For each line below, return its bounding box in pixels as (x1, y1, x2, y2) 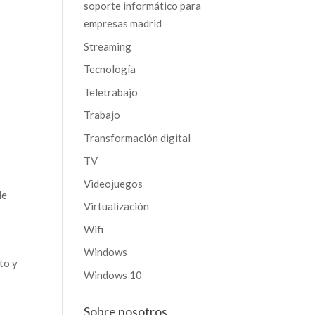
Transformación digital (84, 131, 191, 144)
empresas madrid (84, 17, 162, 30)
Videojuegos (84, 176, 143, 190)
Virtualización (84, 200, 150, 212)
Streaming (84, 39, 132, 53)
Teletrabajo (84, 85, 139, 98)
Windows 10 (84, 268, 143, 281)
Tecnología (84, 63, 136, 75)
